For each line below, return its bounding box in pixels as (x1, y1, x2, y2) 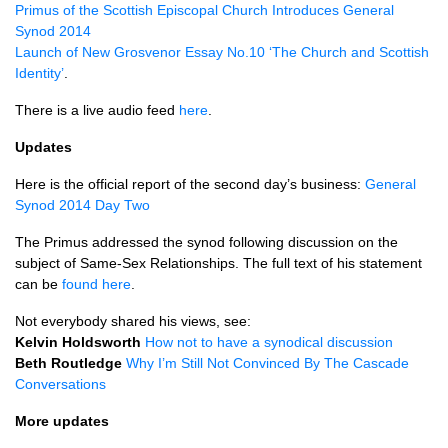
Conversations (15, 376, 106, 392)
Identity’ (15, 65, 64, 81)
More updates (15, 413, 109, 429)
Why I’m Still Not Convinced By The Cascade (126, 355, 409, 371)
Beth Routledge (15, 355, 122, 371)
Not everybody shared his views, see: (15, 313, 251, 329)
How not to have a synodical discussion (145, 334, 393, 350)
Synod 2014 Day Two (15, 197, 150, 213)
